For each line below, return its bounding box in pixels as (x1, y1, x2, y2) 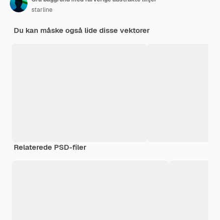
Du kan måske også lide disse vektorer (14, 25, 150, 35)
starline (31, 5, 53, 14)
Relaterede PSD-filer (14, 142, 86, 152)
